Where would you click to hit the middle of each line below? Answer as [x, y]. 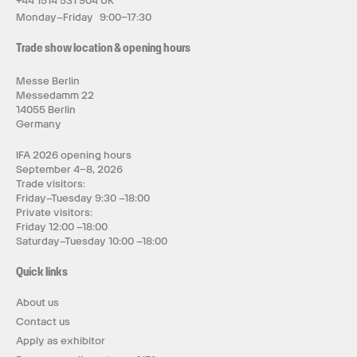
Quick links [42, 272]
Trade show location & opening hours [103, 48]
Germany [39, 124]
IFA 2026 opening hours [74, 155]
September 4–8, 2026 [69, 169]
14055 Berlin [46, 110]
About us [37, 302]
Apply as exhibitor [61, 341]
